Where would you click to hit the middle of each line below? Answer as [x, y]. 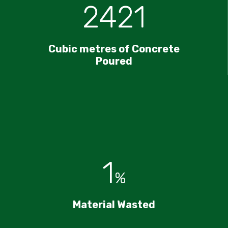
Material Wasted [114, 204]
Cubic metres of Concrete [114, 49]
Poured [114, 61]
